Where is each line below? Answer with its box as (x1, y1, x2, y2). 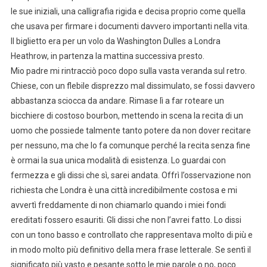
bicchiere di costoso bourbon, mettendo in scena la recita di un (10, 110, 243, 120)
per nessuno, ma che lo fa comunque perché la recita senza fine (10, 140, 250, 150)
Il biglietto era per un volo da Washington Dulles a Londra (10, 36, 221, 46)
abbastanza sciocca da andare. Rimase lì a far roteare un (10, 95, 224, 105)
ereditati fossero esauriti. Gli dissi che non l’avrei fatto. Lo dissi (10, 215, 241, 225)
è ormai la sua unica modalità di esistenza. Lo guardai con (10, 155, 226, 165)
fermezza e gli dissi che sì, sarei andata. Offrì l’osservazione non (10, 170, 251, 180)
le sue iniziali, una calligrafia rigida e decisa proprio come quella (10, 6, 246, 16)
